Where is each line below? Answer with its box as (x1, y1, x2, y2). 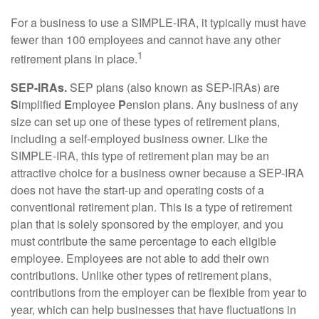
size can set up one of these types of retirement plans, (11, 113, 280, 130)
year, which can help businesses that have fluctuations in (11, 300, 296, 318)
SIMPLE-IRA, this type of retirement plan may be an (11, 147, 269, 164)
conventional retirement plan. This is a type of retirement (11, 198, 292, 215)
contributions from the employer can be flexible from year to (11, 283, 307, 300)
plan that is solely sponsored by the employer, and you (11, 215, 283, 232)
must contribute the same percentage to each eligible (11, 232, 276, 249)
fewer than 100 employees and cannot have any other (11, 31, 281, 48)
